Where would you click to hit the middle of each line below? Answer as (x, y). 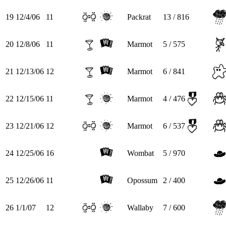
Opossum (142, 180)
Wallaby (140, 207)
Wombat (140, 153)
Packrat (139, 17)
